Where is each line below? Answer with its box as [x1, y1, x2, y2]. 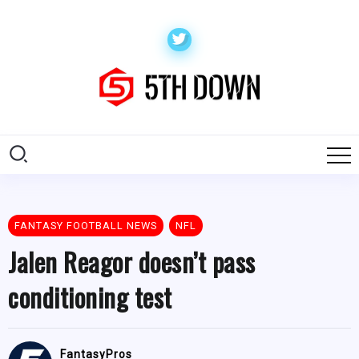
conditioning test [8, 278, 172, 317]
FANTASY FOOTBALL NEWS [14, 220, 157, 232]
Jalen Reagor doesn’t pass [8, 243, 256, 281]
